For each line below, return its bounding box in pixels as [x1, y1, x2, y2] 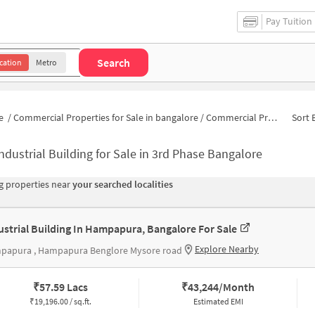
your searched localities [72, 178, 173, 191]
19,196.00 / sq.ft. [34, 296, 91, 307]
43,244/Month [188, 280, 255, 295]
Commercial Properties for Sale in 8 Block [206, 110, 268, 124]
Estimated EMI [193, 296, 243, 307]
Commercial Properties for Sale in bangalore [13, 110, 198, 124]
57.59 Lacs [39, 280, 88, 295]
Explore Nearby [195, 243, 259, 256]
